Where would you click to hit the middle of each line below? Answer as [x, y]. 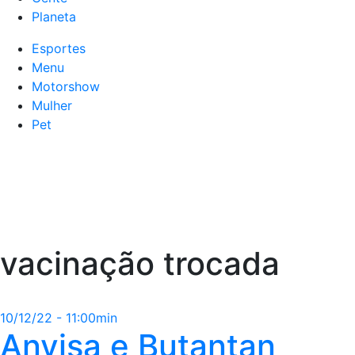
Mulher [52, 105]
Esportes [59, 48]
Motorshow [66, 86]
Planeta [54, 17]
